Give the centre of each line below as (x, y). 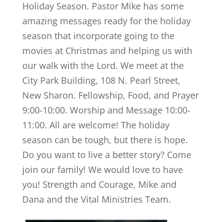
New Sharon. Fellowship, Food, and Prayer (110, 95)
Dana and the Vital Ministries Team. (96, 199)
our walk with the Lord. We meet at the (103, 65)
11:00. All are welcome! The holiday (96, 125)
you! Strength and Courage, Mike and (99, 184)
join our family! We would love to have (102, 169)
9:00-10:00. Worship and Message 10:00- (106, 110)
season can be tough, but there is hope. (105, 140)
